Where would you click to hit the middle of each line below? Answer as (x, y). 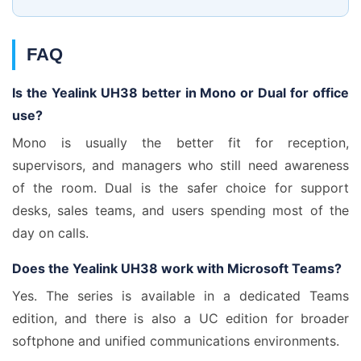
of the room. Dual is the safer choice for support (180, 188)
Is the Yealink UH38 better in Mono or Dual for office (180, 93)
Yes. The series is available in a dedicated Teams (180, 296)
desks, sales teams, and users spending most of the (180, 210)
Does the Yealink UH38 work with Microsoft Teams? (177, 268)
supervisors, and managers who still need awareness (180, 165)
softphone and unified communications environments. (176, 341)
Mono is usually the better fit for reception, (180, 143)
